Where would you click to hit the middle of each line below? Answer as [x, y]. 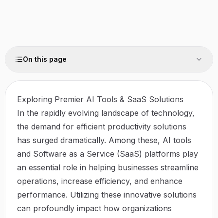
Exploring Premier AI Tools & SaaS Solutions [100, 99]
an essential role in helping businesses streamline [108, 167]
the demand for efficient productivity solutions [102, 126]
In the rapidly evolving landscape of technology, [106, 113]
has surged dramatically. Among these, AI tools [104, 140]
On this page [45, 59]
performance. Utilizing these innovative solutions [107, 194]
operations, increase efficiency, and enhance [100, 181]
